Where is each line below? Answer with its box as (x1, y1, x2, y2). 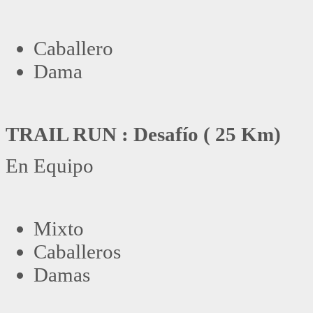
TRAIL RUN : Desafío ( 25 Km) (6, 122, 281, 145)
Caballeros (34, 240, 121, 263)
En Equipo (6, 154, 94, 177)
